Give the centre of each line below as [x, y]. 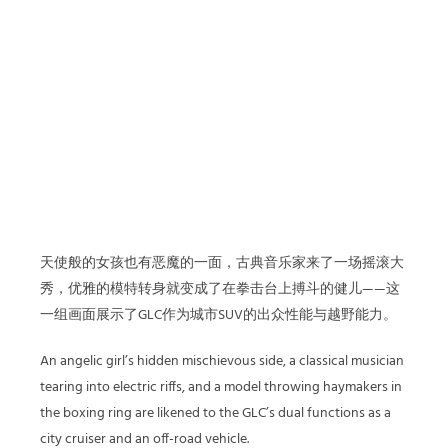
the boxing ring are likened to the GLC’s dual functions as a [215, 413]
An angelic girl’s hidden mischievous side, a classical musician [222, 361]
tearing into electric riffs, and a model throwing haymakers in [221, 387]
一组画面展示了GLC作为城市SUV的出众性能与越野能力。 [218, 315]
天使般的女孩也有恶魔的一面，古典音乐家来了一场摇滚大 [222, 263]
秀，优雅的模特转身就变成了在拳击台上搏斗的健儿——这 [220, 289]
